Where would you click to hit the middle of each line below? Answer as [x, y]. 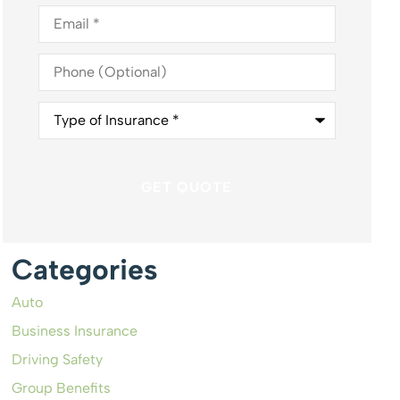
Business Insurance [74, 331]
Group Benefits [61, 388]
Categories [84, 270]
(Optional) [71, 74]
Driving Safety [57, 360]
